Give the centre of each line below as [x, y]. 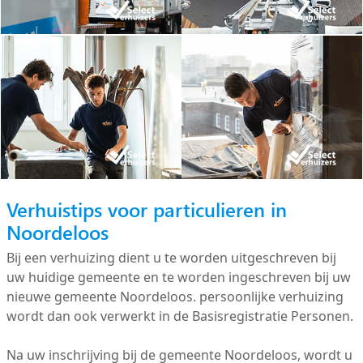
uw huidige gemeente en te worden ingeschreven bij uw [178, 278]
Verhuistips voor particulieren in [146, 210]
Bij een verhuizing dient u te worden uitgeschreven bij [171, 258]
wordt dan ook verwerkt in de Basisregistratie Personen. [179, 316]
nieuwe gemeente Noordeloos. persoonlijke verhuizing [175, 297]
